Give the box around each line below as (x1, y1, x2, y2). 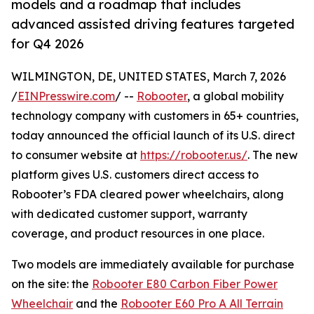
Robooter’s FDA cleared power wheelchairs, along (11, 187, 284, 202)
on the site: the (11, 277, 92, 292)
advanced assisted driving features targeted (11, 16, 294, 32)
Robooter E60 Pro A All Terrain (121, 296, 283, 311)
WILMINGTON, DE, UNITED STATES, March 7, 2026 (11, 69, 286, 84)
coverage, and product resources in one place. (11, 226, 264, 241)
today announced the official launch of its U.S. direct (11, 128, 295, 143)
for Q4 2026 (11, 36, 84, 52)
